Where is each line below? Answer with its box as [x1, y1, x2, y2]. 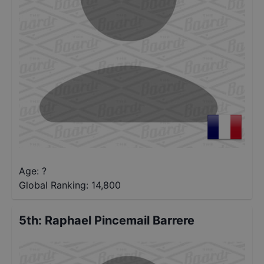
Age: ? [19, 165, 47, 177]
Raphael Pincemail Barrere [45, 213, 194, 227]
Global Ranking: [19, 179, 88, 191]
